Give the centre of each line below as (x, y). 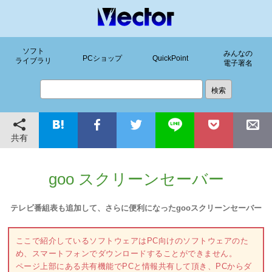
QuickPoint (170, 58)
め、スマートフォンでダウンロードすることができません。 (126, 254)
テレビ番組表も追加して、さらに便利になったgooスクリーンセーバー (136, 208)
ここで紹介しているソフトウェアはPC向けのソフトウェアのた (132, 241)
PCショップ (102, 58)
